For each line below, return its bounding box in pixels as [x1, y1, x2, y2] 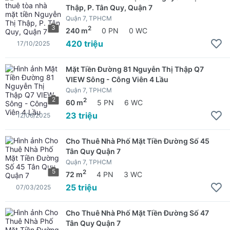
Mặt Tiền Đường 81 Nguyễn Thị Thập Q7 [66, 65, 204, 73]
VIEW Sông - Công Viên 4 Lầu [66, 75, 168, 84]
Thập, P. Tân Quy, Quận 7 [66, 3, 152, 12]
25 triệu [66, 182, 97, 193]
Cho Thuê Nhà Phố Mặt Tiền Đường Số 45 [66, 137, 209, 145]
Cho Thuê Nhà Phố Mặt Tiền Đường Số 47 [66, 208, 209, 217]
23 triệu [66, 110, 98, 121]
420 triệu [66, 38, 103, 49]
